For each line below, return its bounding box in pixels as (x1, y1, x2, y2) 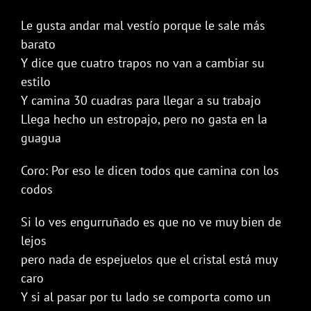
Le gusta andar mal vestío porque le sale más (21, 17, 265, 33)
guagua (21, 130, 61, 146)
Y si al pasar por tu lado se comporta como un (21, 289, 271, 305)
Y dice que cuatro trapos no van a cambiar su (21, 55, 264, 71)
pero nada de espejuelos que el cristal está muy (21, 251, 277, 267)
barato (21, 36, 56, 52)
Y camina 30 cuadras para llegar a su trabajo (21, 92, 261, 108)
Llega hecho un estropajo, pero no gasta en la (21, 111, 267, 127)
